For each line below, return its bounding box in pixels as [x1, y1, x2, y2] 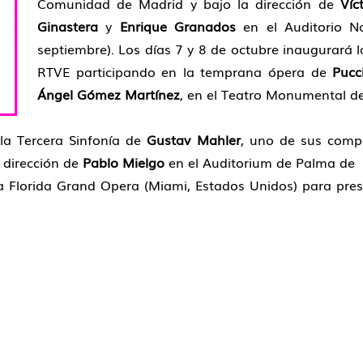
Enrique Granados [119, 15, 236, 36]
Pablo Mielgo [78, 152, 164, 172]
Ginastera [36, 15, 98, 36]
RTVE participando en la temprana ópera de [36, 61, 333, 81]
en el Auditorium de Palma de [164, 152, 355, 172]
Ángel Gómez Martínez [36, 83, 180, 104]
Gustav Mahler [147, 129, 241, 149]
